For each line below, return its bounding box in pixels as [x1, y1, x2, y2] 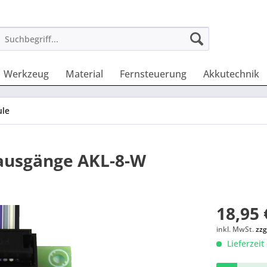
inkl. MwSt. [216, 224, 256, 234]
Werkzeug [4, 67, 49, 80]
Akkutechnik [203, 67, 259, 80]
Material [66, 67, 103, 80]
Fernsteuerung [120, 67, 187, 80]
